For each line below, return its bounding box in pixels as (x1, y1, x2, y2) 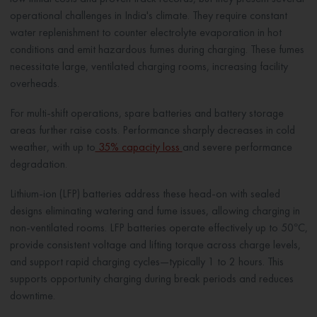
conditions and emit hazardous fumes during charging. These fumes (9, 42, 304, 57)
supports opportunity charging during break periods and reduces (9, 271, 294, 287)
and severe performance (182, 139, 292, 155)
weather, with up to (9, 139, 96, 155)
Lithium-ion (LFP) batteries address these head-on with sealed (9, 186, 280, 202)
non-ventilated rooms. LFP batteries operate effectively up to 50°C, (9, 220, 308, 236)
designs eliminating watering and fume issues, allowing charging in (9, 203, 300, 219)
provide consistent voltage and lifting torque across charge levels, (9, 237, 301, 253)
